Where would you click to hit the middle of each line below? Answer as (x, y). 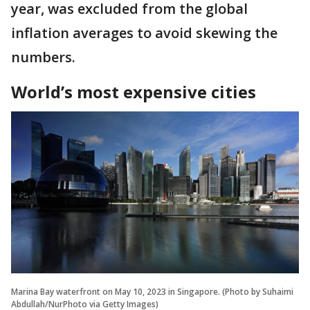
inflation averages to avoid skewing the (144, 33)
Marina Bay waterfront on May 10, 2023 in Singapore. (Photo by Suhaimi (152, 291)
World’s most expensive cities (134, 91)
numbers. (45, 57)
